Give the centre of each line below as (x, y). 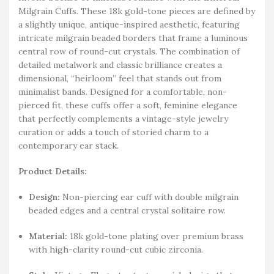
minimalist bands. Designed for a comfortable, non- (123, 91)
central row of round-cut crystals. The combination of (129, 51)
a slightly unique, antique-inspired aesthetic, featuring (129, 24)
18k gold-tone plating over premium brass (155, 236)
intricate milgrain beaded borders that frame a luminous (133, 38)
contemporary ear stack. (68, 145)
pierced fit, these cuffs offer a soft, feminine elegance (128, 105)
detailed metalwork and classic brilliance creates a (120, 65)
